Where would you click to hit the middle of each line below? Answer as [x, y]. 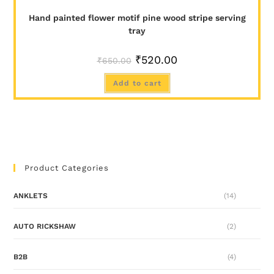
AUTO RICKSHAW [45, 227]
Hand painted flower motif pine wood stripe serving [137, 18]
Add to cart [137, 83]
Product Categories [67, 168]
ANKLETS [31, 196]
